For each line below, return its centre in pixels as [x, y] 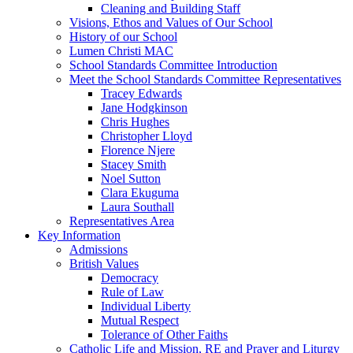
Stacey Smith [134, 165]
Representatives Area [122, 221]
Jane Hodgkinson [144, 108]
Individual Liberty [146, 307]
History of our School [123, 37]
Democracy [130, 278]
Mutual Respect [140, 321]
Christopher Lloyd [147, 136]
